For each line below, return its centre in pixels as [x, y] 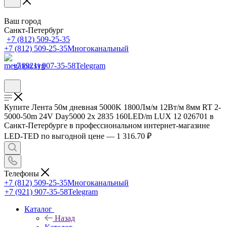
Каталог [38, 209]
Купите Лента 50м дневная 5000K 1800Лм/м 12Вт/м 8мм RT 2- [112, 107]
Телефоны [23, 173]
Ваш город [23, 21]
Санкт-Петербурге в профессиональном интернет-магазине [107, 125]
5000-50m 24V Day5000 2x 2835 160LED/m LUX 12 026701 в [109, 116]
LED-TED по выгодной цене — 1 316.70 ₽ [78, 136]
